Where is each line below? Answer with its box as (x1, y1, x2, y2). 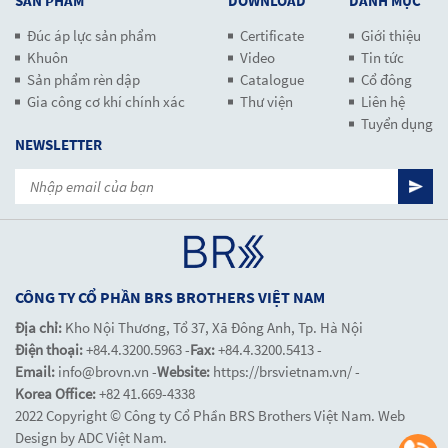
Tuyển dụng (361, 114, 433, 134)
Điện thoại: (15, 340, 86, 360)
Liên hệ (361, 92, 405, 112)
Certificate (240, 26, 304, 46)
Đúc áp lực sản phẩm (27, 26, 156, 46)
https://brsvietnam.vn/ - (213, 362, 360, 382)
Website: (157, 362, 213, 382)
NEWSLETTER (15, 135, 102, 155)
